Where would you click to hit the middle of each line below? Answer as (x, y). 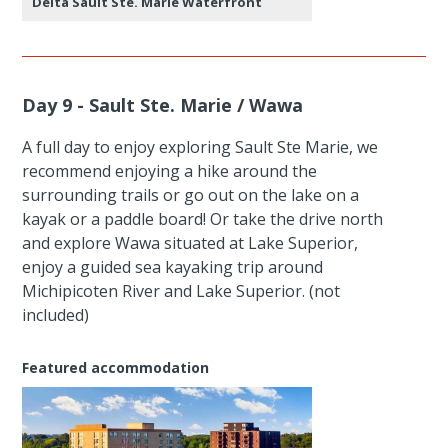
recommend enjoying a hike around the (170, 170)
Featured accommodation (116, 367)
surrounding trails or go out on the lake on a (191, 194)
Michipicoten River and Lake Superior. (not (181, 290)
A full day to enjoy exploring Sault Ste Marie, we (200, 146)
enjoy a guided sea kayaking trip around (173, 266)
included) (56, 314)
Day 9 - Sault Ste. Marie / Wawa (163, 104)
